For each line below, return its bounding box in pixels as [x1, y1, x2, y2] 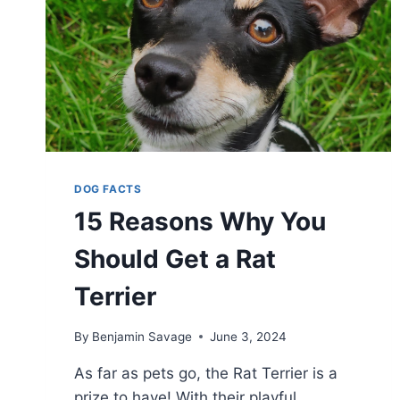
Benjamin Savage [92, 329, 193, 344]
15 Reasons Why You [74, 206, 326, 237]
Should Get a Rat [74, 244, 276, 275]
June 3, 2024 [210, 329, 287, 344]
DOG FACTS [74, 182, 142, 196]
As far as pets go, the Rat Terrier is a [74, 363, 337, 382]
